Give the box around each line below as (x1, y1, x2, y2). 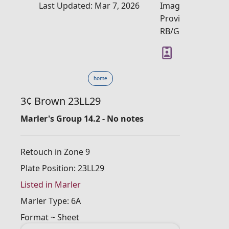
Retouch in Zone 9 (20, 146, 90, 157)
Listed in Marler (20, 178, 81, 190)
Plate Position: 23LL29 (20, 162, 104, 174)
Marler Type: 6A (20, 195, 81, 207)
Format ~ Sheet (20, 211, 79, 223)
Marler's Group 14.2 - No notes (20, 112, 144, 124)
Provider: (160, 12, 195, 24)
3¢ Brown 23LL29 (20, 94, 101, 108)
